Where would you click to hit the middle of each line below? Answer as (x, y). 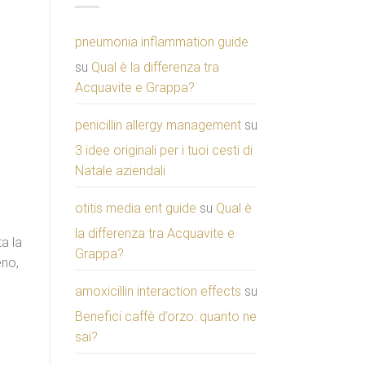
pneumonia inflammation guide (162, 42)
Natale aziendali (120, 170)
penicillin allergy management (158, 125)
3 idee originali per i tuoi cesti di (164, 150)
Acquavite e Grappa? (135, 87)
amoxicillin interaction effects (158, 291)
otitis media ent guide (136, 208)
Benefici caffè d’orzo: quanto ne (166, 316)
